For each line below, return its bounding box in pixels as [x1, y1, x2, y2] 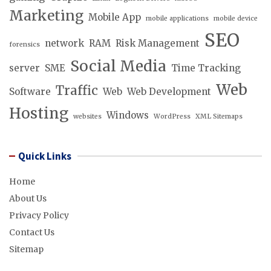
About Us [9, 192, 47, 204]
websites [73, 112, 102, 120]
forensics [9, 40, 40, 48]
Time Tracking [171, 62, 241, 74]
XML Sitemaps [195, 112, 243, 120]
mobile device [214, 14, 258, 22]
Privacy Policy [9, 209, 69, 221]
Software [9, 85, 51, 97]
